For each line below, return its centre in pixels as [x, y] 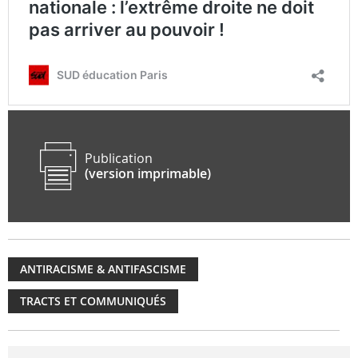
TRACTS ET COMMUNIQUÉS [93, 301]
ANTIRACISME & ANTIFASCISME [103, 269]
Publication [118, 158]
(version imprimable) [147, 173]
